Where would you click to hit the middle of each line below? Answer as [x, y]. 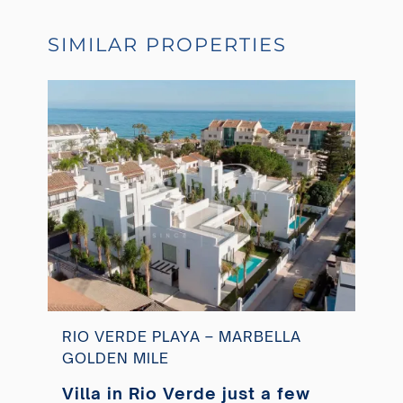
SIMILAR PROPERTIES [167, 45]
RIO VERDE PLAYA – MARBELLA [181, 336]
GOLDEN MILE [115, 358]
